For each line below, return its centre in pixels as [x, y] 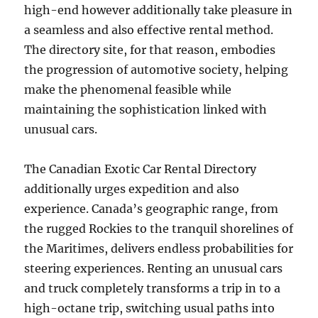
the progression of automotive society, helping [157, 70]
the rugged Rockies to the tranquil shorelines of [159, 229]
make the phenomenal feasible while [128, 89]
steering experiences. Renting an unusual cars [154, 268]
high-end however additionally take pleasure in [159, 10]
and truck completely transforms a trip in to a [153, 288]
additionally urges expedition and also [132, 189]
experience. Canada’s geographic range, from [152, 209]
